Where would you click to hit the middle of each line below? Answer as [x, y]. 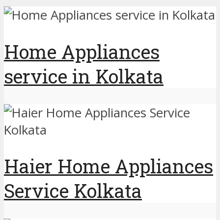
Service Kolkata [73, 191]
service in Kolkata [84, 76]
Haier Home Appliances [109, 166]
